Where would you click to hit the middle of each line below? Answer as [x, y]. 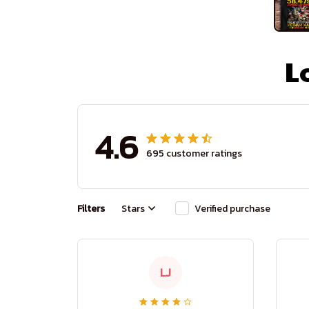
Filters [91, 208]
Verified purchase [232, 208]
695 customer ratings [194, 153]
